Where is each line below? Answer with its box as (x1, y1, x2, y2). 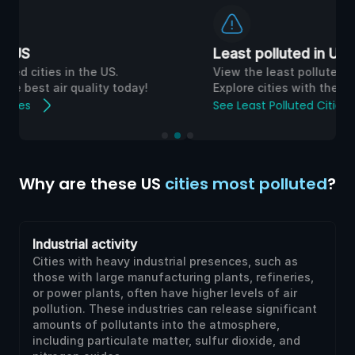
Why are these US (19, 173, 165, 195)
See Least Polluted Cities (44, 97, 179, 113)
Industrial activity (32, 236, 137, 252)
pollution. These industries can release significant (32, 302, 317, 315)
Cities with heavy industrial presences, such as (32, 254, 298, 268)
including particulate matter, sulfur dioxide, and (32, 334, 300, 347)
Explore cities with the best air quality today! (44, 81, 296, 94)
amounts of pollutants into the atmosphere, (32, 318, 280, 331)
